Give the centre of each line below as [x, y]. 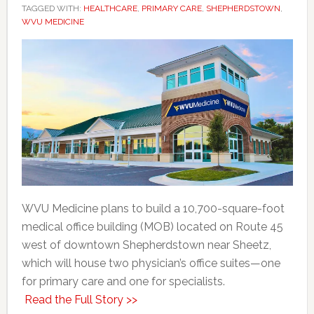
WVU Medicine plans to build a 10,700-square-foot [153, 208]
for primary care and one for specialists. [123, 281]
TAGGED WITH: [52, 8]
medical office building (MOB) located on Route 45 [152, 226]
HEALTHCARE [110, 8]
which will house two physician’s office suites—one [151, 263]
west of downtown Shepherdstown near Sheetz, [146, 245]
